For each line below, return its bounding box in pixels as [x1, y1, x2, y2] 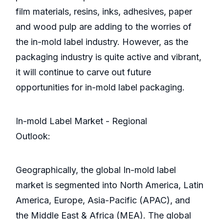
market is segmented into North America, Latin [16, 180, 203, 191]
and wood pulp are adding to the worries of [16, 22, 192, 32]
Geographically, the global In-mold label [16, 165, 176, 175]
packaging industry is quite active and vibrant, [16, 52, 201, 63]
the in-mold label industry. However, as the [16, 37, 188, 47]
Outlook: [16, 131, 155, 142]
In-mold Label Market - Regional [16, 116, 147, 127]
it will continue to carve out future [16, 67, 151, 78]
